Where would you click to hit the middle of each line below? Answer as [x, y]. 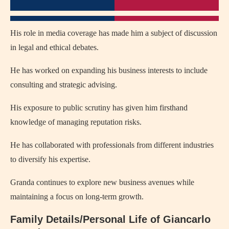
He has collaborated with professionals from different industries [112, 145]
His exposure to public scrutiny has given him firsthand [99, 107]
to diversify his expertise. [50, 159]
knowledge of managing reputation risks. [76, 122]
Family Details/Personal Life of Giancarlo [110, 219]
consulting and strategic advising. [64, 84]
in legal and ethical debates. [54, 47]
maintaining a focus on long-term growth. [77, 196]
